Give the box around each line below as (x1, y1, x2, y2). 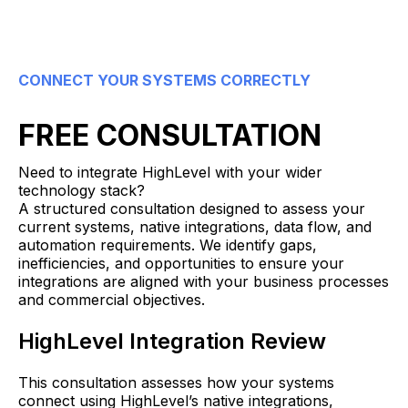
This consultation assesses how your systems (18, 372, 334, 392)
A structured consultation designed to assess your (18, 199, 365, 218)
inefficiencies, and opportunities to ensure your (18, 253, 344, 272)
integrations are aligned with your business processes (18, 271, 389, 291)
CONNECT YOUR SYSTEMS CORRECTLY (18, 70, 311, 89)
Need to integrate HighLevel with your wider (18, 162, 322, 181)
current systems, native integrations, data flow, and (18, 217, 372, 236)
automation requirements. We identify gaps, (18, 235, 317, 254)
